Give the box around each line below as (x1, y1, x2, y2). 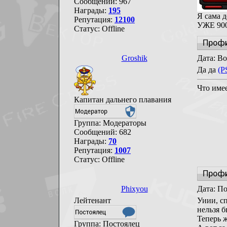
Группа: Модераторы (74, 119, 146, 127)
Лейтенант (74, 196, 111, 205)
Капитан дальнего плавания (74, 95, 171, 104)
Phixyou (121, 184, 148, 193)
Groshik (121, 54, 147, 62)
